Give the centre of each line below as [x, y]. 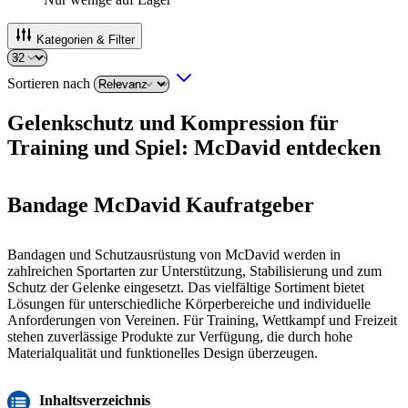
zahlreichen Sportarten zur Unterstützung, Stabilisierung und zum [194, 270]
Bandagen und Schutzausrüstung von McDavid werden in [174, 254]
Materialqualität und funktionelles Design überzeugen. [163, 352]
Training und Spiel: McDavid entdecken [194, 148]
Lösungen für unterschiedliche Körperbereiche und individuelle [189, 303]
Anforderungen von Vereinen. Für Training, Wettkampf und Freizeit [202, 320]
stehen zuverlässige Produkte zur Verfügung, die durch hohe [180, 336]
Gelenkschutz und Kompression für [173, 123]
